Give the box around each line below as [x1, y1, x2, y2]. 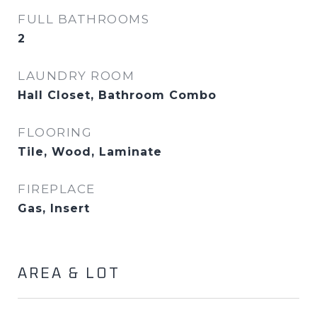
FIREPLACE [18, 182, 96, 196]
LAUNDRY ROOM [18, 69, 134, 83]
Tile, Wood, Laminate [18, 145, 162, 158]
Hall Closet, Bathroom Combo [18, 88, 217, 102]
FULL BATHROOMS [18, 12, 149, 26]
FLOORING [18, 125, 92, 139]
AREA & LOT [18, 266, 120, 281]
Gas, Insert [18, 202, 90, 215]
